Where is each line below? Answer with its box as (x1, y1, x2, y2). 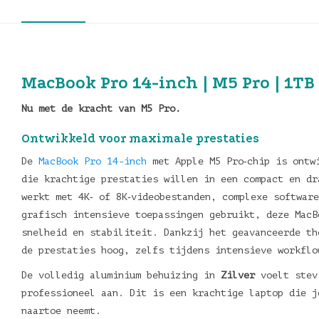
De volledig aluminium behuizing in (21, 270, 221, 281)
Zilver (221, 270, 255, 281)
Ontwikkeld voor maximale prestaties (21, 132, 259, 145)
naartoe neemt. (21, 305, 101, 316)
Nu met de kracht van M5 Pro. (21, 103, 181, 114)
